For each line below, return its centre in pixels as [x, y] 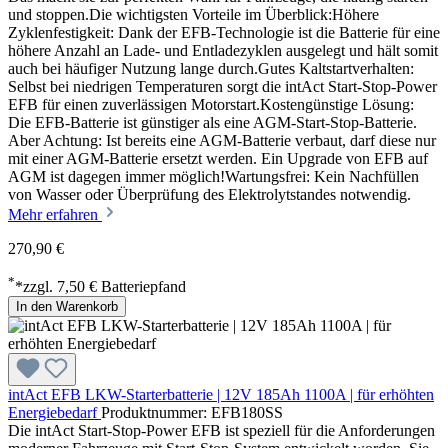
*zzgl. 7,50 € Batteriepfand [100, 286]
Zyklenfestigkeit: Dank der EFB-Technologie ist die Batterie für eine [224, 32]
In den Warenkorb [67, 306]
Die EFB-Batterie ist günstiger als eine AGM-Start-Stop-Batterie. [212, 122]
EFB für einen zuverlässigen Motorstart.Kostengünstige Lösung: [211, 104]
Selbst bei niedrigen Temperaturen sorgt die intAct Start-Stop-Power [222, 86]
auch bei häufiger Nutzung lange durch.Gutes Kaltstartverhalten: [211, 68]
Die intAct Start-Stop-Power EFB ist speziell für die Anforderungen [221, 430]
